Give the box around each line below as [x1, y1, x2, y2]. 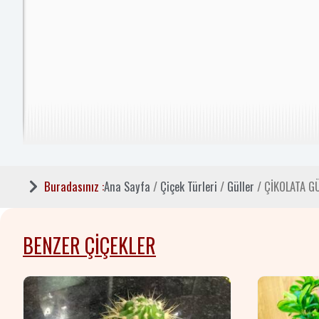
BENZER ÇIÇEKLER [23, 230, 156, 260]
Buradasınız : [44, 177, 104, 196]
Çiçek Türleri [160, 177, 217, 196]
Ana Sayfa [104, 177, 150, 196]
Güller [227, 177, 254, 196]
